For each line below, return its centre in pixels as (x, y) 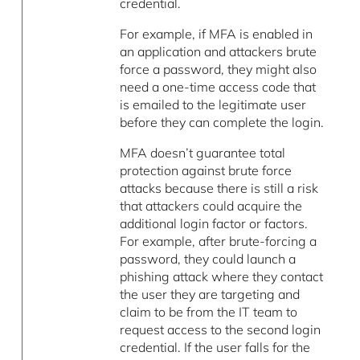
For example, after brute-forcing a (219, 241)
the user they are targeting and (210, 294)
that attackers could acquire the (211, 205)
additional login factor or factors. (214, 223)
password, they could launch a (208, 258)
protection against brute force (206, 170)
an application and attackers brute (219, 51)
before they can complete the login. (222, 122)
